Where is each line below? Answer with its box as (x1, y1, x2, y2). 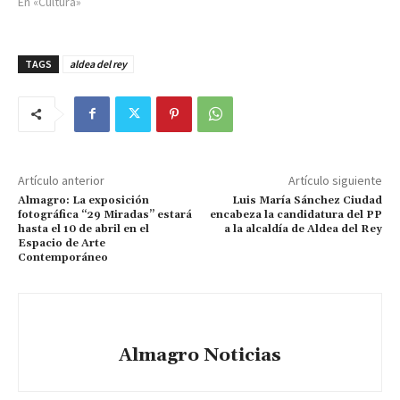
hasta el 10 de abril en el (18, 221, 149, 236)
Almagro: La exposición (18, 193, 149, 207)
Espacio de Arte (18, 236, 105, 250)
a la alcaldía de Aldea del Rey (223, 221, 382, 236)
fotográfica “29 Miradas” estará (18, 207, 192, 221)
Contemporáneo (18, 250, 108, 264)
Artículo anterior (18, 171, 104, 188)
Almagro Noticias (119, 343, 281, 367)
